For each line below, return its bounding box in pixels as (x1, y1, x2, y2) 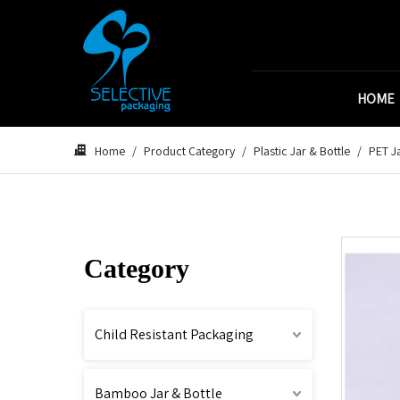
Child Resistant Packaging (95, 325, 254, 344)
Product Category (144, 143, 235, 159)
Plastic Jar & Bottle (254, 143, 350, 159)
